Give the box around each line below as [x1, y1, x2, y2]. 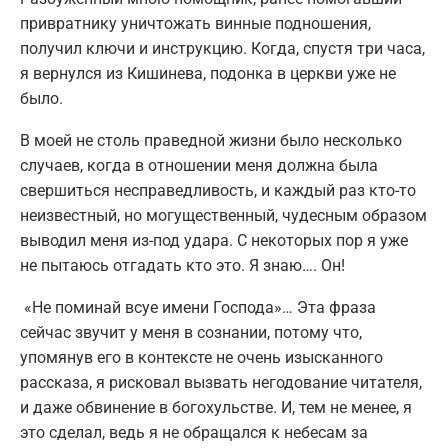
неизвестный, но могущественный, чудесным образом [20, 206, 427, 226]
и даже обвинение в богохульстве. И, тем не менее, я [20, 398, 412, 418]
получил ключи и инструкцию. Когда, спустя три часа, [20, 39, 425, 59]
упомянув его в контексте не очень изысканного [20, 348, 383, 368]
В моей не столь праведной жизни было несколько [20, 131, 402, 151]
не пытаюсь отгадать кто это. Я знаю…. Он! [20, 256, 345, 276]
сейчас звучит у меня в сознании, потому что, [20, 323, 362, 343]
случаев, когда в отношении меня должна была [20, 156, 378, 176]
